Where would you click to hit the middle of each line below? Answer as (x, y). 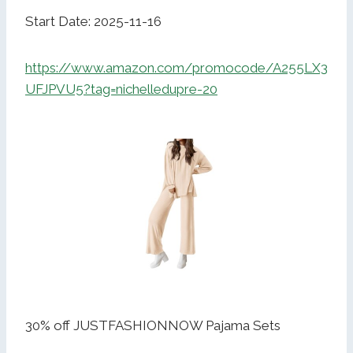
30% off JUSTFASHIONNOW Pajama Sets (153, 326)
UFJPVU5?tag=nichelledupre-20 (121, 89)
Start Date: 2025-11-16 (93, 22)
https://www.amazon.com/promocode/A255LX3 (176, 68)
